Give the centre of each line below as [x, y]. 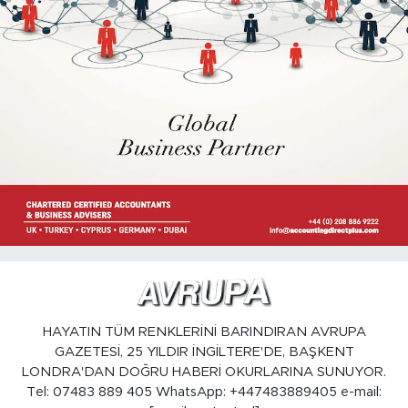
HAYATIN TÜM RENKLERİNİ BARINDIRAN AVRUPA [204, 332]
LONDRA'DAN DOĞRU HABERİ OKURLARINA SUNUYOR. [204, 372]
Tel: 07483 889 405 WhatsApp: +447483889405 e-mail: [204, 393]
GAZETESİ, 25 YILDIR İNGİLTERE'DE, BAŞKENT [204, 352]
